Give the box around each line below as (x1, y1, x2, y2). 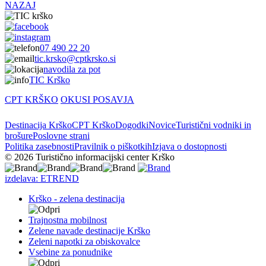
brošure (5, 130, 33, 141)
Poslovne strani (33, 130, 90, 141)
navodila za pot (43, 64, 100, 74)
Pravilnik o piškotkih (74, 141, 152, 151)
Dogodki (115, 119, 148, 130)
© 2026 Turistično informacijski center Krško (5, 151, 175, 162)
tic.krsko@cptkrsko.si (34, 53, 116, 64)
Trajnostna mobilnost (28, 214, 107, 225)
